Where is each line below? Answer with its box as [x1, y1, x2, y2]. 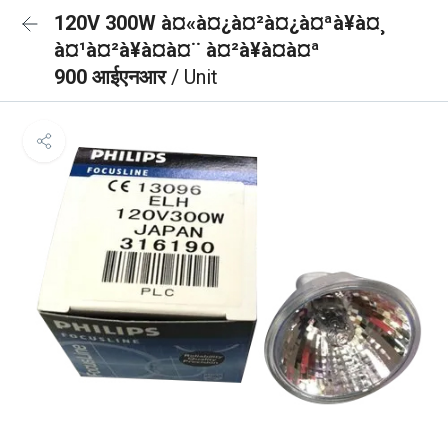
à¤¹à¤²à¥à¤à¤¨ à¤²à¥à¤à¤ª [54, 38, 320, 62]
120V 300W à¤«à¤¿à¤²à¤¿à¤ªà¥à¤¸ [54, 11, 385, 35]
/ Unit [171, 65, 218, 89]
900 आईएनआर [54, 65, 171, 89]
